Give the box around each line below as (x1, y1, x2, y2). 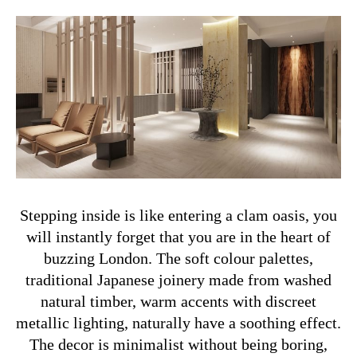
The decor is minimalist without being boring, (29, 335, 328, 353)
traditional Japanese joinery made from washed (25, 270, 331, 288)
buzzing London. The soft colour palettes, (44, 249, 313, 267)
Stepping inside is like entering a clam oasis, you (20, 206, 337, 224)
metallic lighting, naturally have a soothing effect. (16, 313, 341, 331)
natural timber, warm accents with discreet (41, 292, 316, 310)
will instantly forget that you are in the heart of (26, 227, 331, 245)
